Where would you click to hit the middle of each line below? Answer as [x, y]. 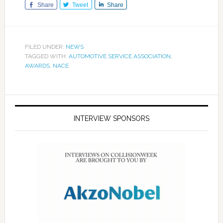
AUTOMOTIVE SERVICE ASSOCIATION [119, 56]
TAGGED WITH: [47, 56]
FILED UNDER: [45, 47]
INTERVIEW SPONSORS [111, 118]
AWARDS [37, 66]
